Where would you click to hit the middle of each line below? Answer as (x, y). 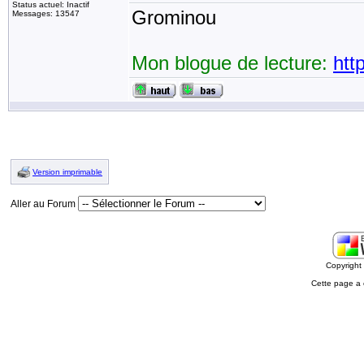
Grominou (174, 17)
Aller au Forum (44, 204)
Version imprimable (67, 172)
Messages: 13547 (46, 13)
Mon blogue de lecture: (232, 63)
